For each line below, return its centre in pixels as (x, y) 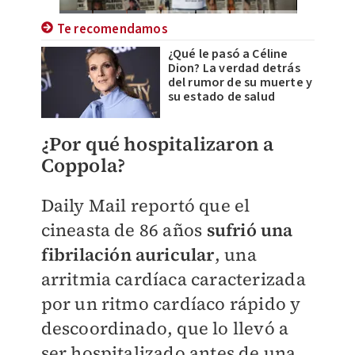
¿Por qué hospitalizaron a (157, 144)
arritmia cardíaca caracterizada (173, 279)
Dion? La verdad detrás (234, 69)
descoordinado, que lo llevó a (165, 328)
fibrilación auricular (128, 255)
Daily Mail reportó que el (145, 206)
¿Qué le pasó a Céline (228, 54)
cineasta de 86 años (124, 230)
